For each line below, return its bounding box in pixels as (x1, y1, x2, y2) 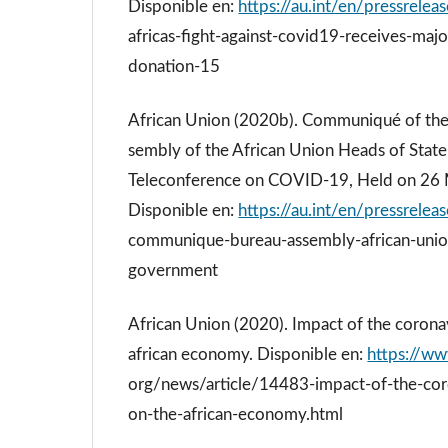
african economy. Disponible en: (128, 346, 368, 364)
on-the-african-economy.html (128, 406, 344, 424)
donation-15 (128, 57, 221, 75)
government (128, 261, 219, 279)
